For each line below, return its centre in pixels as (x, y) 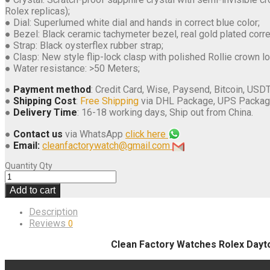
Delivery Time (45, 112)
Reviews (49, 223)
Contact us (38, 134)
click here (147, 134)
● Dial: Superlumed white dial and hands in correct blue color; (132, 22)
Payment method (52, 89)
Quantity (21, 165)
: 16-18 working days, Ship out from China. (165, 112)
